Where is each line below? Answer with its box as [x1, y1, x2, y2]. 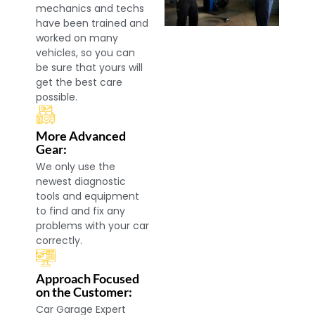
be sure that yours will [36, 60, 143, 75]
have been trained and [36, 15, 149, 30]
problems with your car [36, 218, 150, 233]
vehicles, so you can [36, 45, 136, 60]
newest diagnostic [36, 174, 127, 188]
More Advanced [36, 127, 127, 143]
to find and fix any [36, 203, 126, 218]
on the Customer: [36, 284, 133, 300]
